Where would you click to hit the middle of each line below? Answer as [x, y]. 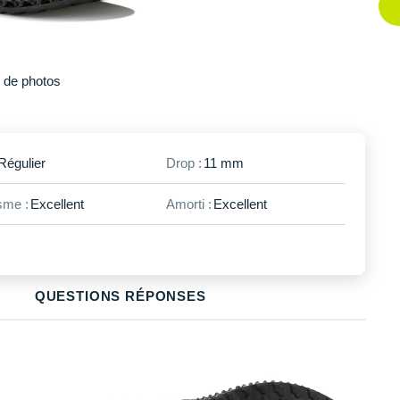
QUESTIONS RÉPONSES [120, 296]
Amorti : [188, 204]
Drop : [183, 162]
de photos [32, 80]
